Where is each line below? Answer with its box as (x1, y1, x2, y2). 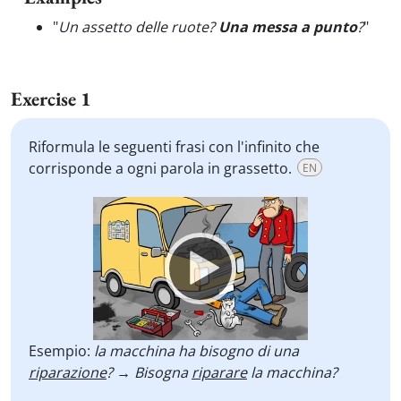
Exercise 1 (11, 86, 91, 112)
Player (90, 218, 132, 238)
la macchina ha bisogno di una (94, 341, 299, 361)
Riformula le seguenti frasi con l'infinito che (29, 137, 320, 157)
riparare (192, 363, 247, 382)
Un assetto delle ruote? (58, 17, 218, 37)
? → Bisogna (107, 363, 192, 382)
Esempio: (29, 341, 94, 361)
